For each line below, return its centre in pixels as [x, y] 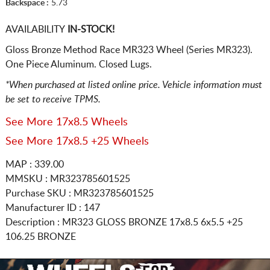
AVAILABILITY [35, 29]
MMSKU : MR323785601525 [67, 179]
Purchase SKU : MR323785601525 [79, 193]
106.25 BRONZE [40, 237]
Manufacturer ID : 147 [52, 208]
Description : [33, 222]
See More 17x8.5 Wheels [66, 122]
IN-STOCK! [89, 29]
